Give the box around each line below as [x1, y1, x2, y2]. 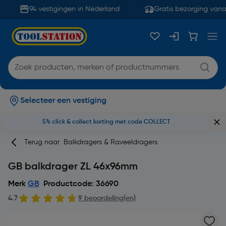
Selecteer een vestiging [20, 97, 106, 105]
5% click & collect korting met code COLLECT [42, 119, 170, 125]
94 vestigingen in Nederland [24, 6, 115, 13]
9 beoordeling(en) [78, 195, 136, 202]
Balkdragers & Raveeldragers [64, 139, 157, 146]
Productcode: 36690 [43, 180, 119, 188]
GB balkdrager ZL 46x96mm [8, 162, 138, 172]
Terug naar [24, 139, 64, 146]
